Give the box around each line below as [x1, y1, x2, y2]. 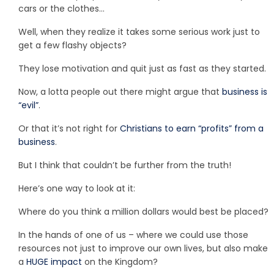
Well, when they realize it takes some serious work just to [18, 25, 260, 38]
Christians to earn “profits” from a [120, 122, 264, 135]
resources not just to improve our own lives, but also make [18, 242, 268, 254]
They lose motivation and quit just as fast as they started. [18, 62, 266, 75]
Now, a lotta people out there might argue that [18, 85, 222, 98]
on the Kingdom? [82, 255, 158, 268]
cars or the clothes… [18, 2, 105, 15]
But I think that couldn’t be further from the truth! [18, 158, 231, 171]
